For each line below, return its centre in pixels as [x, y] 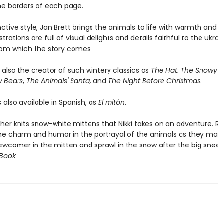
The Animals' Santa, [59, 81]
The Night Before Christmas [154, 81]
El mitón [111, 102]
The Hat [164, 70]
